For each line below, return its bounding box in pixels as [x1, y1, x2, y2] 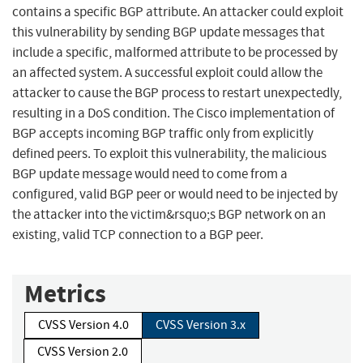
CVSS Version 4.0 [38, 317, 129, 334]
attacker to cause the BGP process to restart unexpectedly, [12, 84, 342, 102]
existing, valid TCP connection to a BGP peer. [12, 226, 263, 244]
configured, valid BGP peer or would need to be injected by [12, 186, 338, 203]
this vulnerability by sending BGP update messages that [12, 23, 325, 41]
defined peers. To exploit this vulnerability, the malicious [12, 145, 327, 163]
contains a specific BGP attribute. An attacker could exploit [12, 3, 344, 21]
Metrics [24, 277, 106, 311]
